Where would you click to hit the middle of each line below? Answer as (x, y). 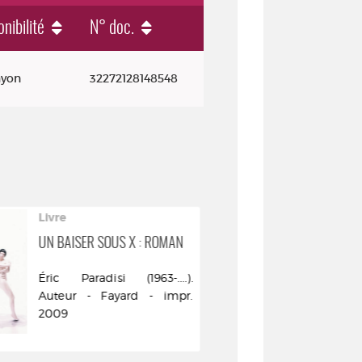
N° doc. (112, 28)
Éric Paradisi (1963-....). (116, 278)
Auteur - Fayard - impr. (116, 295)
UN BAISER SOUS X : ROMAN (111, 244)
